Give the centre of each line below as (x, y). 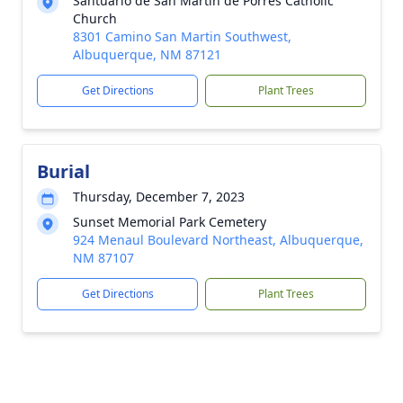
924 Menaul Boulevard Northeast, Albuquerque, (218, 240)
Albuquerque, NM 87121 (147, 54)
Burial (63, 171)
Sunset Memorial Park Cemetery (170, 222)
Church (95, 18)
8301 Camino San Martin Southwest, (182, 36)
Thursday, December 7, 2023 (159, 197)
